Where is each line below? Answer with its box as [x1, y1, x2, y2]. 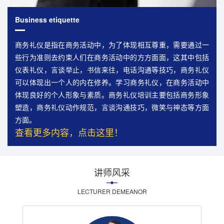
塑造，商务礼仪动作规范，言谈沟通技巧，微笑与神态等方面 [15, 101, 209, 112]
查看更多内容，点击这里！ [15, 125, 123, 138]
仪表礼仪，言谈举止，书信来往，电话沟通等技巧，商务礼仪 [15, 64, 209, 74]
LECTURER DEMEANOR [77, 186, 147, 195]
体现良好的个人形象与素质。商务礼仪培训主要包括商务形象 [15, 89, 209, 99]
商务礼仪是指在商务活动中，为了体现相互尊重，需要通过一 [15, 39, 209, 49]
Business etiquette [15, 14, 79, 24]
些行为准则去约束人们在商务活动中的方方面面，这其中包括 [15, 51, 209, 62]
